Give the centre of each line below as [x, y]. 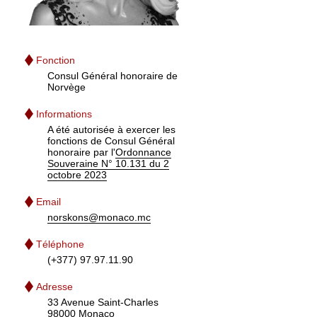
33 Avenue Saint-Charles [103, 302]
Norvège [67, 87]
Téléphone [60, 244]
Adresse [55, 286]
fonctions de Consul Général [111, 140]
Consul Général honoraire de [113, 75]
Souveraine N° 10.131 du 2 [109, 163]
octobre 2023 [77, 174]
